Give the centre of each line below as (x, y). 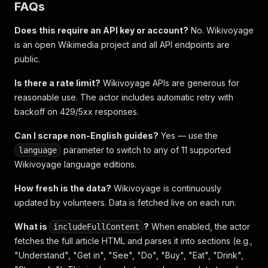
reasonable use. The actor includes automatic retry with (124, 97)
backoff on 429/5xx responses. (77, 112)
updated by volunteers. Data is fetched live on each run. (125, 202)
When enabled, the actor (200, 226)
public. (27, 59)
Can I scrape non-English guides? (86, 135)
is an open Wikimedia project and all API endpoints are (122, 45)
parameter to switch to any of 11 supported (146, 150)
